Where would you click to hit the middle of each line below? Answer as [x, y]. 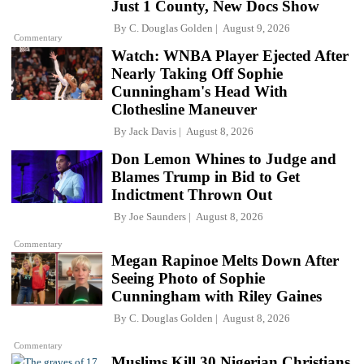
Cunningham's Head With [199, 91]
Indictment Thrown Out [192, 194]
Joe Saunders [158, 216]
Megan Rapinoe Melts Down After [225, 260]
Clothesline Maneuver [184, 109]
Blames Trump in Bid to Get [206, 176]
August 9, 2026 [254, 28]
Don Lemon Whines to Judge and [224, 158]
